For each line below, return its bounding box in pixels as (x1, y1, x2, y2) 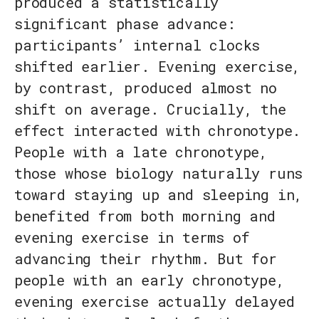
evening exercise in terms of (14, 228, 250, 247)
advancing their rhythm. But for (14, 249, 277, 268)
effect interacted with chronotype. (14, 121, 301, 140)
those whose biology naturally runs (14, 164, 303, 183)
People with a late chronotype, (14, 142, 268, 162)
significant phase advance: (14, 14, 236, 33)
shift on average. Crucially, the (14, 100, 286, 119)
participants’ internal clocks (14, 36, 261, 55)
